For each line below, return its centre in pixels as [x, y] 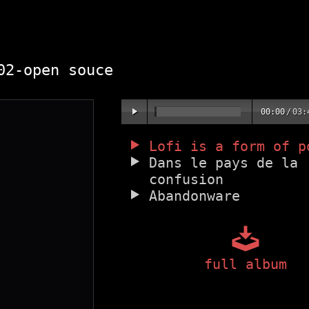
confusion [186, 179]
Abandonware [195, 196]
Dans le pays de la [223, 162]
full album [246, 264]
